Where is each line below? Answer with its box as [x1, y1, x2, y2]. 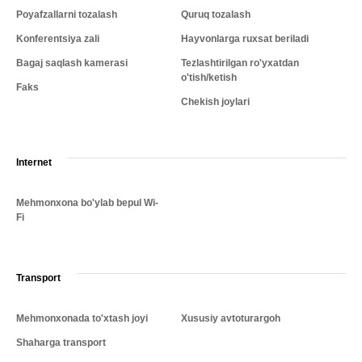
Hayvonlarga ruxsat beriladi [181, 33, 309, 45]
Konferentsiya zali [16, 33, 99, 45]
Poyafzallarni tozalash [16, 9, 117, 21]
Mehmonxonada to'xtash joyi [16, 313, 148, 325]
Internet [16, 157, 52, 169]
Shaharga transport [16, 337, 106, 349]
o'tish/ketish [181, 72, 237, 84]
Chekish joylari [181, 96, 250, 108]
